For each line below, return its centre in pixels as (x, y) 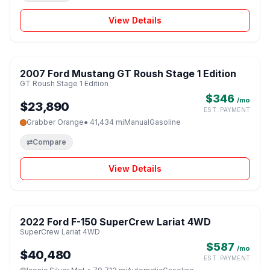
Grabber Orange (55, 122)
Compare (49, 142)
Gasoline (165, 122)
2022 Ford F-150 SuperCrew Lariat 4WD (115, 222)
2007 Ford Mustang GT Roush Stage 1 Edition (128, 74)
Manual (137, 122)
